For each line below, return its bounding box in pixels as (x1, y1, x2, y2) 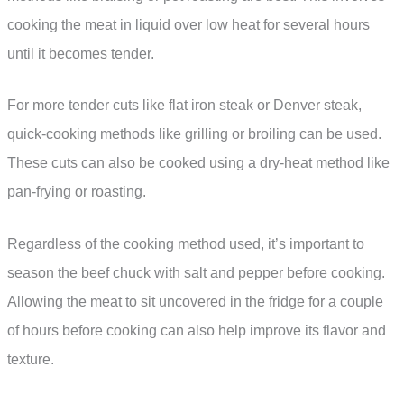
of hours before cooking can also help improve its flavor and (7, 322, 386, 338)
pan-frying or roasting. (7, 184, 146, 200)
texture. (7, 351, 54, 367)
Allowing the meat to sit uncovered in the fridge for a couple (7, 293, 383, 309)
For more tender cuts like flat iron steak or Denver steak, (7, 97, 362, 114)
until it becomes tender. (7, 45, 154, 61)
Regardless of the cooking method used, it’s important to (7, 235, 364, 252)
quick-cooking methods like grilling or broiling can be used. (7, 126, 381, 142)
